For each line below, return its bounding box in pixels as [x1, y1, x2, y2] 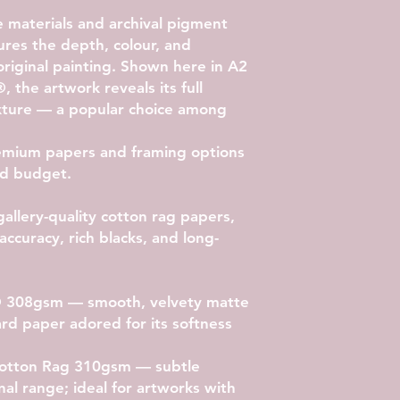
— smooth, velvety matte [63, 292, 249, 311]
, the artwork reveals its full [6, 78, 203, 96]
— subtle [131, 356, 200, 375]
